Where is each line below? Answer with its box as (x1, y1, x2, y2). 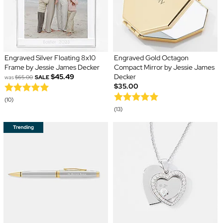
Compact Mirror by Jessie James (114, 63, 215, 72)
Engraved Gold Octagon (114, 53, 189, 63)
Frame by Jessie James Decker (4, 63, 100, 72)
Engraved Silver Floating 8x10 (4, 53, 96, 63)
